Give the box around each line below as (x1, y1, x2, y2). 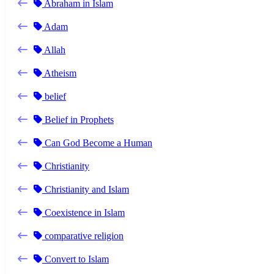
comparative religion (42, 230, 124, 241)
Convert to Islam (42, 253, 109, 264)
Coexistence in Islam (42, 207, 125, 218)
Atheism (42, 67, 76, 78)
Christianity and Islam (42, 183, 129, 194)
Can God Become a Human (42, 137, 152, 148)
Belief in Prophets (42, 114, 114, 125)
